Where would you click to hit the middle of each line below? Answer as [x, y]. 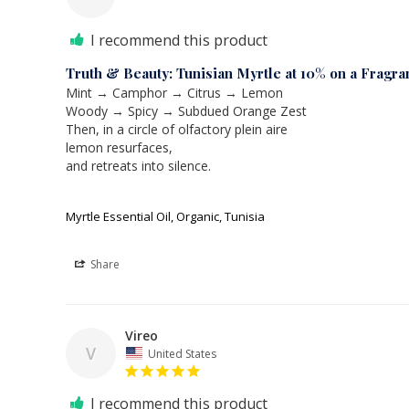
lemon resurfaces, [119, 148]
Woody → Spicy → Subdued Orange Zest [186, 111]
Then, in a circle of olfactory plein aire [177, 130]
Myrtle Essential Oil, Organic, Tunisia [165, 217]
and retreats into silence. [138, 166]
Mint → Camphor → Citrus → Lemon [174, 93]
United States [182, 353]
